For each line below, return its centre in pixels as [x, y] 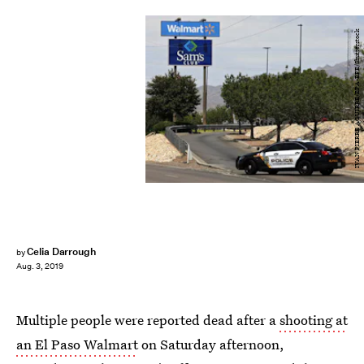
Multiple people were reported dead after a [148, 320]
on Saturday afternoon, [211, 344]
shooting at [314, 320]
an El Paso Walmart [77, 344]
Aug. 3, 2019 [40, 266]
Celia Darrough [61, 251]
